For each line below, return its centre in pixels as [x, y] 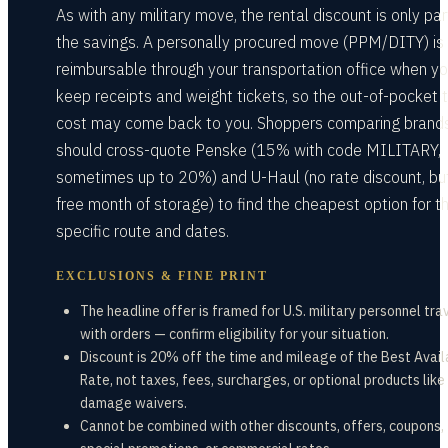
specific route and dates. [142, 231]
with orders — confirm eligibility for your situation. [234, 334]
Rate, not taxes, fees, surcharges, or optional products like [262, 380]
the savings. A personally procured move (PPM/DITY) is [250, 42]
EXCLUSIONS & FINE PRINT [162, 276]
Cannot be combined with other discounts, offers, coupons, [262, 426]
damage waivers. [133, 403]
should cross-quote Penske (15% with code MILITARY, [248, 150]
